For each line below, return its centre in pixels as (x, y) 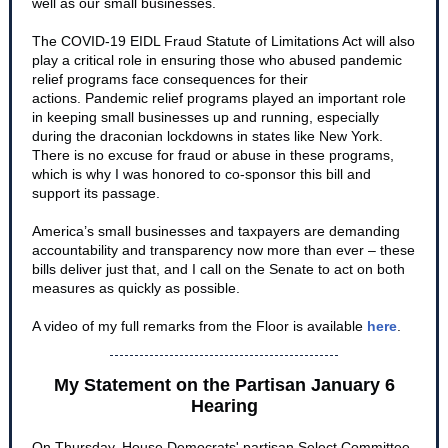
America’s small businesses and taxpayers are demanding (216, 231)
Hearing (224, 406)
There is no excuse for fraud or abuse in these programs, (213, 155)
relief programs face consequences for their (170, 79)
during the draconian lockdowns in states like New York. (207, 136)
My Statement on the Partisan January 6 (224, 385)
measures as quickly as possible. (136, 288)
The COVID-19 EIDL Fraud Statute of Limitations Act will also (223, 41)
